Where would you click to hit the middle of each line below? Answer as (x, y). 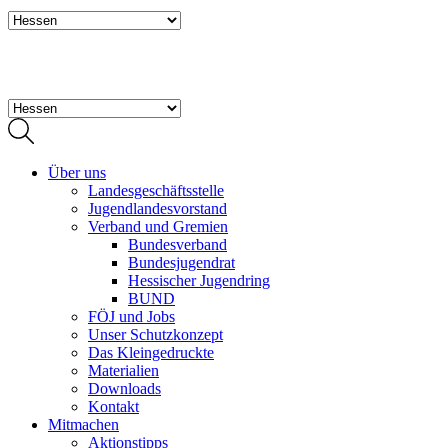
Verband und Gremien (158, 227)
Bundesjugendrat (181, 263)
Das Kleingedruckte (151, 353)
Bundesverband (177, 245)
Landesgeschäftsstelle (156, 191)
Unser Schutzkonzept (155, 335)
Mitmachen (83, 425)
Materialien (123, 371)
